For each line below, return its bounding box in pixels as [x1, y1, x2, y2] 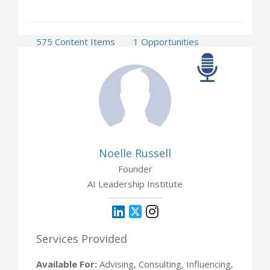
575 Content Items [36, 35, 115, 48]
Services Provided [36, 231, 127, 246]
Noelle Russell [99, 145, 171, 160]
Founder [118, 162, 152, 175]
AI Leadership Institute [87, 177, 183, 190]
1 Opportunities [133, 35, 199, 48]
